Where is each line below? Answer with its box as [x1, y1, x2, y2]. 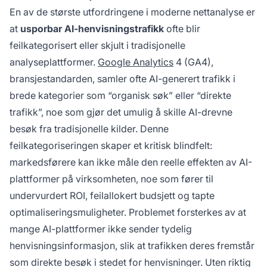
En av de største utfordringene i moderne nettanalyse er [10, 6, 255, 18]
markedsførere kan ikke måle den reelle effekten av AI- [10, 156, 252, 169]
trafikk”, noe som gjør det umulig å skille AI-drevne [10, 106, 232, 119]
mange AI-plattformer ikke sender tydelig [10, 223, 192, 235]
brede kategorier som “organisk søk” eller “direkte [10, 89, 231, 102]
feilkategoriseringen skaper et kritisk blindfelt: [10, 139, 212, 152]
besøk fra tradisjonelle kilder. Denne [10, 123, 169, 135]
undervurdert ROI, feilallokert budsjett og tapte [10, 190, 215, 202]
